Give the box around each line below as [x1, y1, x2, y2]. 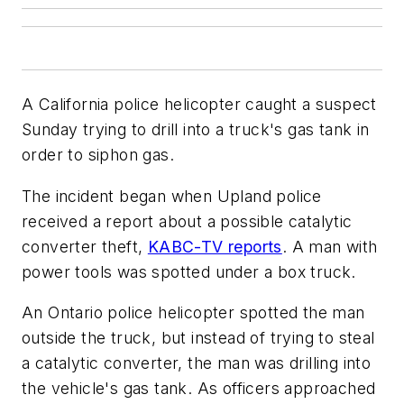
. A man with [281, 236, 378, 256]
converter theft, [22, 236, 148, 256]
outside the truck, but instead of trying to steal [22, 328, 375, 348]
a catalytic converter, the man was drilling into [22, 353, 372, 373]
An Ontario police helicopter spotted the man [22, 303, 365, 323]
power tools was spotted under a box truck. [22, 262, 356, 281]
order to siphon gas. [22, 145, 174, 164]
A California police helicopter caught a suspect [22, 95, 377, 114]
